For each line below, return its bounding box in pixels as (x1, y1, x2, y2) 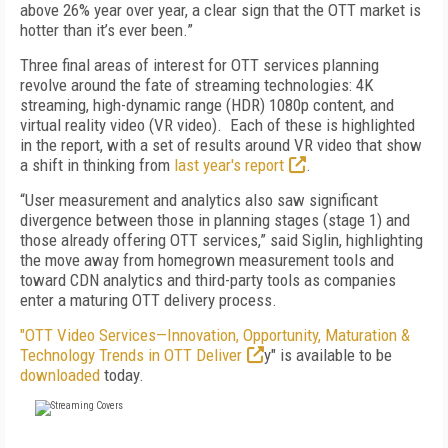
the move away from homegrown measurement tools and (20, 250, 394, 270)
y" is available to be (264, 345, 392, 365)
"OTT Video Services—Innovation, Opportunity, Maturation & (20, 325, 410, 345)
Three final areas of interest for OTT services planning (20, 55, 379, 75)
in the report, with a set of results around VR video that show (20, 135, 422, 155)
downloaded (20, 365, 100, 385)
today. (100, 365, 144, 385)
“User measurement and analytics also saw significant (20, 190, 378, 210)
